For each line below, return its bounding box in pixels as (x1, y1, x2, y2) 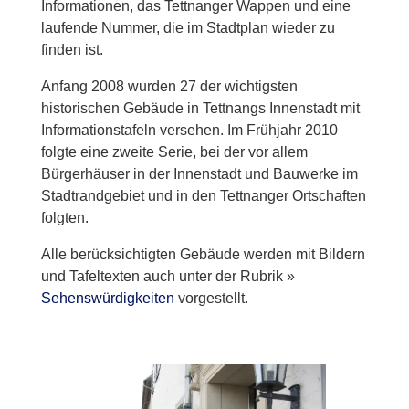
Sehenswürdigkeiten (40, 290, 174, 306)
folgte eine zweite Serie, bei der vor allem (40, 144, 308, 160)
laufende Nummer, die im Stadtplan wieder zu (40, 20, 335, 36)
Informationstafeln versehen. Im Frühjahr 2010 (40, 122, 338, 138)
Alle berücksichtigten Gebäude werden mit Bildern (40, 246, 365, 262)
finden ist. (40, 42, 103, 58)
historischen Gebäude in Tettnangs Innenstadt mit (40, 100, 360, 116)
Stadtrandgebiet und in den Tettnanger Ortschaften (40, 188, 366, 204)
